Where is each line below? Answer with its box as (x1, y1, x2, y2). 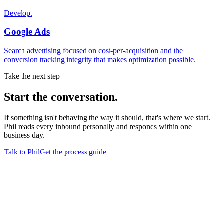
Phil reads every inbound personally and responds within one (4, 122, 192, 131)
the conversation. (29, 90, 118, 103)
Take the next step (4, 72, 60, 81)
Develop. (4, 8, 32, 17)
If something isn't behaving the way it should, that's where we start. (4, 113, 210, 122)
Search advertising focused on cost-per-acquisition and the (4, 46, 183, 55)
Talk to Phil (4, 147, 40, 156)
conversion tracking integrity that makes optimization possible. (4, 55, 196, 64)
